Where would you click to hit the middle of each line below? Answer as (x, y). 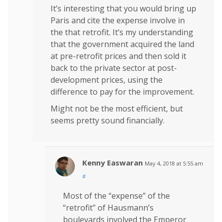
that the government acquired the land (122, 44)
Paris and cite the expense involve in (118, 20)
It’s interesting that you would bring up (123, 8)
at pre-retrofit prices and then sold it (118, 56)
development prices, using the (107, 80)
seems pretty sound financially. (108, 120)
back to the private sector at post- (114, 68)
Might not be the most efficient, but (117, 108)
